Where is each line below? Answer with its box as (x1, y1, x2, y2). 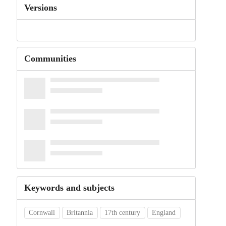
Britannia (67, 209, 93, 217)
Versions (24, 3, 57, 13)
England (152, 209, 176, 217)
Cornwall (29, 209, 55, 217)
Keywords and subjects (24, 183, 115, 193)
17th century (104, 209, 141, 217)
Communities (24, 53, 76, 64)
